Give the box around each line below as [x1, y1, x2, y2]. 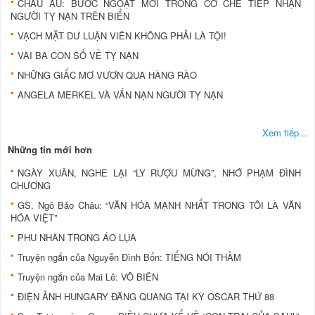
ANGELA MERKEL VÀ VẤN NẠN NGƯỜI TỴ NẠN [18, 87, 223, 101]
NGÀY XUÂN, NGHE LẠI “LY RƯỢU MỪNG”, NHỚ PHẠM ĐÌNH [18, 165, 301, 179]
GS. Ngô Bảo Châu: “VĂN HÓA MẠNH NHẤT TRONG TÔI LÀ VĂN [18, 198, 301, 212]
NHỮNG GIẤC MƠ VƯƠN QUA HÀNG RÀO [18, 67, 197, 82]
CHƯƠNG [11, 178, 51, 192]
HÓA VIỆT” [11, 210, 57, 224]
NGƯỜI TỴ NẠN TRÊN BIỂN [11, 8, 129, 22]
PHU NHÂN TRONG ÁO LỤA [18, 230, 136, 244]
